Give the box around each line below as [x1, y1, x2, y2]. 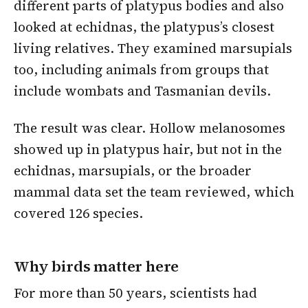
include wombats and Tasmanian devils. [14, 82, 271, 100]
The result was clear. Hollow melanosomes [14, 118, 285, 137]
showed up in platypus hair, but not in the [14, 140, 282, 158]
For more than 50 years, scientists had [14, 284, 257, 302]
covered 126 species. [14, 203, 143, 222]
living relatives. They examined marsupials [14, 39, 292, 58]
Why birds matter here [14, 256, 179, 277]
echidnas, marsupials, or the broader [14, 161, 252, 179]
